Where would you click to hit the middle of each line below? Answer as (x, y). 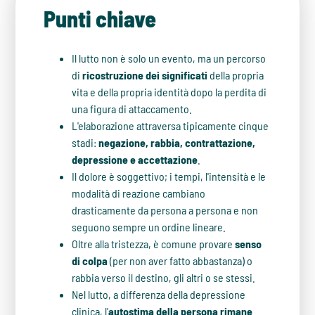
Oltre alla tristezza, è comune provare (154, 244)
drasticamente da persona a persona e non (165, 210)
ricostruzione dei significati (145, 75)
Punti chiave (100, 18)
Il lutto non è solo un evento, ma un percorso (169, 58)
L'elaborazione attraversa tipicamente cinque (171, 126)
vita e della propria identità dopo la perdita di (169, 92)
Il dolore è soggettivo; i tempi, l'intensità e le (169, 176)
